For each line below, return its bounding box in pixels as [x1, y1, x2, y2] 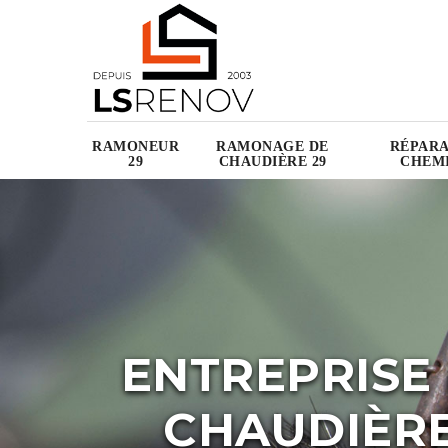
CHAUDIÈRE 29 [218, 154, 327, 170]
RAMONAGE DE [216, 139, 329, 155]
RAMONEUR [92, 139, 179, 155]
